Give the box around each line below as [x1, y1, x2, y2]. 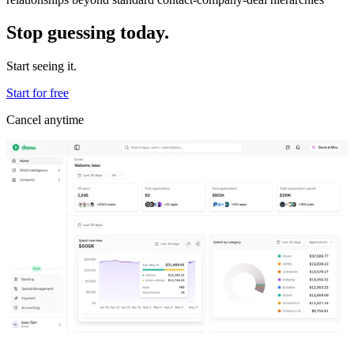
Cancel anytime [6, 113, 84, 127]
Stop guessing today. [6, 22, 169, 43]
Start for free [6, 86, 69, 100]
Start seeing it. [6, 59, 77, 73]
